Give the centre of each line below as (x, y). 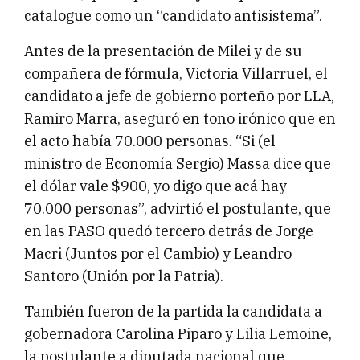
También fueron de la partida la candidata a (173, 312)
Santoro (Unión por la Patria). (124, 276)
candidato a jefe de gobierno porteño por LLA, (179, 96)
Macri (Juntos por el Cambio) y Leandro (158, 254)
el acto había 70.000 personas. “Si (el (150, 141)
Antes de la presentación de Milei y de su (163, 51)
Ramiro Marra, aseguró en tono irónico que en (180, 119)
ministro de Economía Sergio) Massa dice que (178, 164)
